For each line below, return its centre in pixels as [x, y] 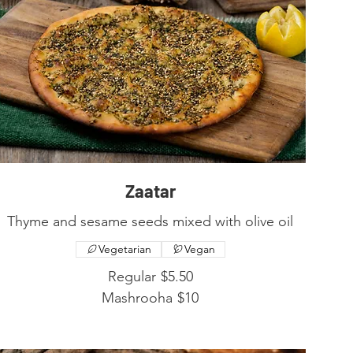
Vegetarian [124, 249]
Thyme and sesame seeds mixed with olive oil [150, 221]
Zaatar [150, 190]
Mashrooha [137, 297]
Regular [132, 276]
